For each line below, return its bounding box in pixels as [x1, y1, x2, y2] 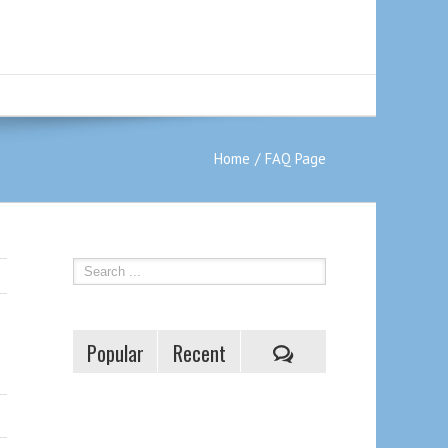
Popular [87, 338, 144, 368]
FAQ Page [265, 149, 326, 168]
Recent [172, 338, 226, 368]
